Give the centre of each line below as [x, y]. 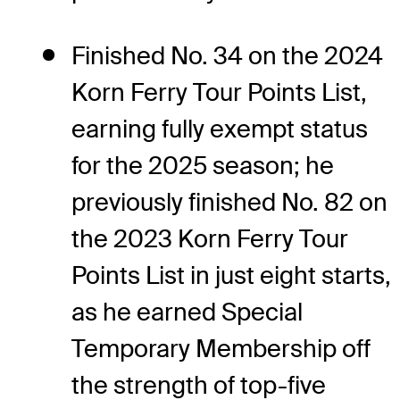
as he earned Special [187, 312]
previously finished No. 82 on [229, 203]
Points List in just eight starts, [231, 276]
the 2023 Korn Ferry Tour [210, 239]
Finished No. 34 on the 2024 [227, 56]
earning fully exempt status [220, 129]
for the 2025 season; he [203, 166]
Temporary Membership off [221, 349]
